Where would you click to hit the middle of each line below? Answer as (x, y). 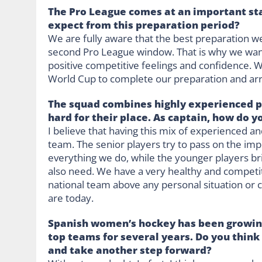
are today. (71, 198)
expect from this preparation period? (144, 25)
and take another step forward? (130, 250)
